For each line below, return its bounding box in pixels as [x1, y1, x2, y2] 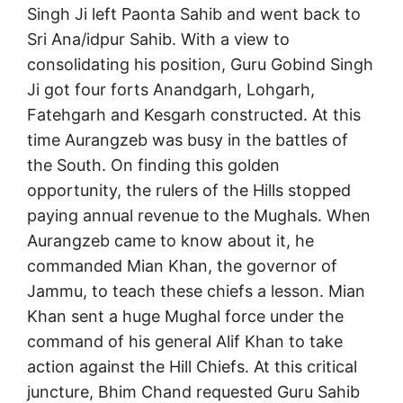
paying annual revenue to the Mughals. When [27, 206, 371, 226]
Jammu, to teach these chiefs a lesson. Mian [27, 282, 365, 301]
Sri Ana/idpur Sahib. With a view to [27, 30, 290, 49]
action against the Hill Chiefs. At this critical [27, 357, 357, 377]
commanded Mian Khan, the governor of [27, 256, 337, 276]
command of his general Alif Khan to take [27, 332, 343, 352]
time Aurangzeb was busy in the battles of [27, 130, 348, 150]
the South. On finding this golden [27, 156, 280, 175]
